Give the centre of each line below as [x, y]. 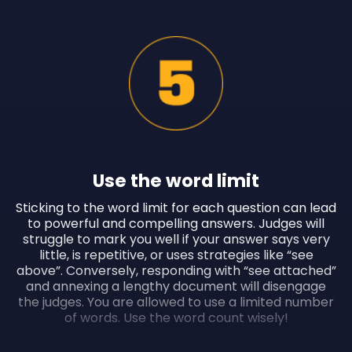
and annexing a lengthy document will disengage [176, 286]
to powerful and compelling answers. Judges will [176, 224]
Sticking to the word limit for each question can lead [176, 208]
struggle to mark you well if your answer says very [176, 239]
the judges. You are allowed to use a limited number [176, 302]
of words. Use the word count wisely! [176, 318]
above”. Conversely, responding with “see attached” [176, 271]
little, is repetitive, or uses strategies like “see [176, 255]
